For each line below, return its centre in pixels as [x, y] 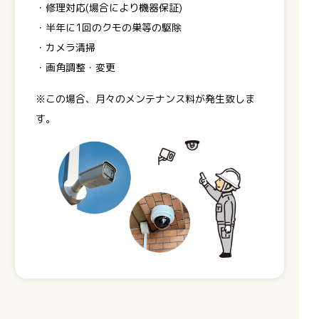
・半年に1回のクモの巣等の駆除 [108, 27]
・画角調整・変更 [75, 67]
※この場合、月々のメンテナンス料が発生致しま [145, 98]
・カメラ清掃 [65, 47]
